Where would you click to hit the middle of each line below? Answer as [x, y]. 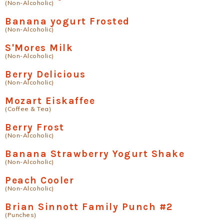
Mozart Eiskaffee [50, 101]
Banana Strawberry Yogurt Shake [95, 154]
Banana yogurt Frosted [67, 21]
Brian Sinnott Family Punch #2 [89, 207]
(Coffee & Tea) [28, 109]
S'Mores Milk [39, 48]
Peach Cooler [39, 180]
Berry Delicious [45, 74]
